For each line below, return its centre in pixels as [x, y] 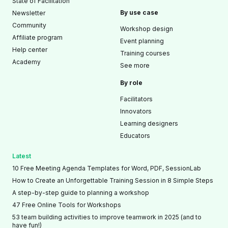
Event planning [142, 41]
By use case [139, 13]
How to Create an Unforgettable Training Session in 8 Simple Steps [113, 181]
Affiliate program [37, 38]
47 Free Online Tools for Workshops [67, 205]
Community [29, 25]
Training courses [145, 53]
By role [131, 83]
